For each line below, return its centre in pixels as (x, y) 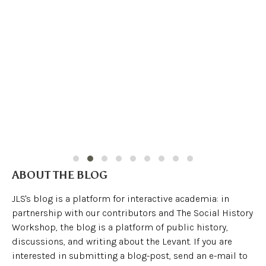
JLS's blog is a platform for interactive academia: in (121, 199)
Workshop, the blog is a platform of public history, (120, 227)
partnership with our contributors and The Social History (132, 213)
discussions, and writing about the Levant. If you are (122, 242)
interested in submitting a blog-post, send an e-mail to (130, 256)
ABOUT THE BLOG (60, 175)
